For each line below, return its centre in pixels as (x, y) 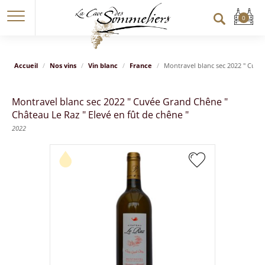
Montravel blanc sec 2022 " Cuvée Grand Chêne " (120, 102)
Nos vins (63, 65)
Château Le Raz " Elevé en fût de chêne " (100, 115)
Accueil (26, 65)
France (141, 65)
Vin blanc (103, 65)
